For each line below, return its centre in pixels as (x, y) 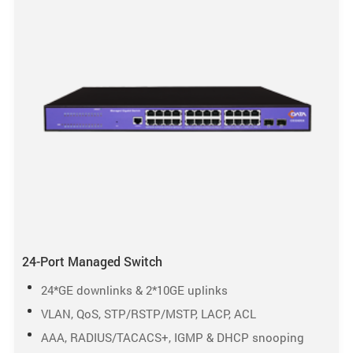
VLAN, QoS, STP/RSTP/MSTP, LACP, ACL (148, 314)
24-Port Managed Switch (92, 262)
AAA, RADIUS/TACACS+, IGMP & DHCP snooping (172, 338)
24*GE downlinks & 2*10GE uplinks (134, 290)
